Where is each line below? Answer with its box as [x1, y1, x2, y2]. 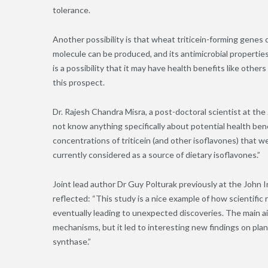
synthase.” [53, 236, 91, 247]
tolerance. [53, 5, 92, 16]
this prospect [53, 77, 103, 88]
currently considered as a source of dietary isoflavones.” [53, 150, 262, 160]
